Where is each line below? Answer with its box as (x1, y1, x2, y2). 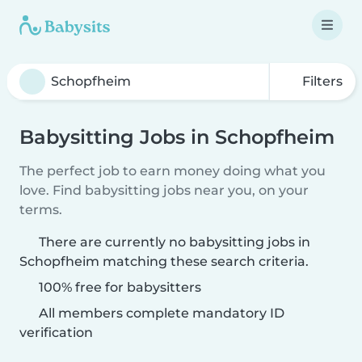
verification (19, 325, 93, 340)
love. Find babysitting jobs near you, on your (19, 183, 309, 198)
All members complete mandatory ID (36, 305, 284, 321)
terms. (19, 202, 62, 217)
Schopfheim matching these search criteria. (19, 254, 309, 269)
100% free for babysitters (36, 280, 201, 295)
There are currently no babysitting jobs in (39, 234, 310, 250)
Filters (299, 74, 343, 89)
